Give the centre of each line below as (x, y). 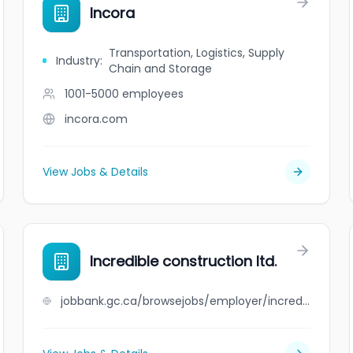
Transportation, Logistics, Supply (196, 53)
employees (153, 94)
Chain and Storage (160, 69)
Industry (78, 61)
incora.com (97, 119)
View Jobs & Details (96, 172)
